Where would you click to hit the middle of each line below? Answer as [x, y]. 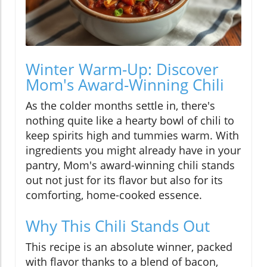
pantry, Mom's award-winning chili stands [130, 165]
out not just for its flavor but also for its [124, 180]
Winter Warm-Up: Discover [122, 69]
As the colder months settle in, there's [120, 106]
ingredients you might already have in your [133, 150]
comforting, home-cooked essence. [114, 195]
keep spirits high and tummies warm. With [132, 136]
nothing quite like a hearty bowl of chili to [130, 121]
